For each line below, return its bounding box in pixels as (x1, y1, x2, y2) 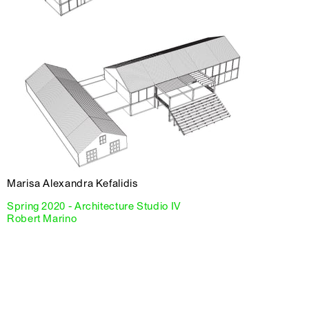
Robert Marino (7, 212, 77, 225)
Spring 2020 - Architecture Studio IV (7, 199, 181, 212)
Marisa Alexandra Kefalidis (7, 177, 139, 190)
